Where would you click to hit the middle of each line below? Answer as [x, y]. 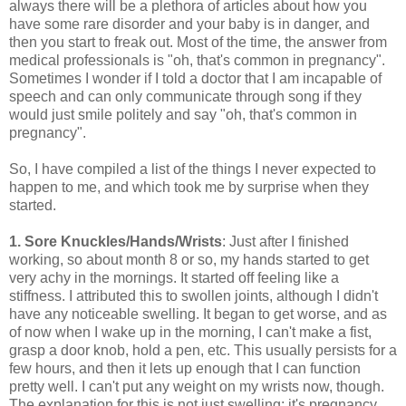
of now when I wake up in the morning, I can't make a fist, [190, 332]
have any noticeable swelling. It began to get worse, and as [198, 314]
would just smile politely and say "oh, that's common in [183, 114]
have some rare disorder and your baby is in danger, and [189, 24]
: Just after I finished [285, 241]
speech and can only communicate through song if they [185, 96]
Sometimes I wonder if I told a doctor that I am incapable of [195, 78]
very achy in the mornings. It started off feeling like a [174, 277]
